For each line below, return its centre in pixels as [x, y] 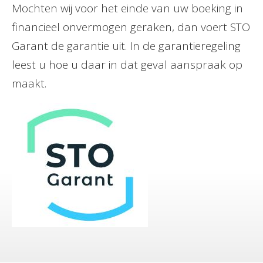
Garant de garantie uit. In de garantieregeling [126, 46]
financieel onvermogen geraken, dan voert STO [131, 27]
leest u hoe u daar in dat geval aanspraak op [127, 65]
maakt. [29, 83]
